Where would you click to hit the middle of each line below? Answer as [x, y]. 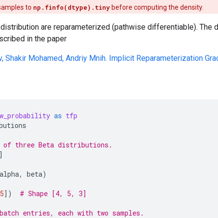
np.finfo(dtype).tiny [72, 7]
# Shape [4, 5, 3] [53, 193]
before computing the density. [157, 7]
